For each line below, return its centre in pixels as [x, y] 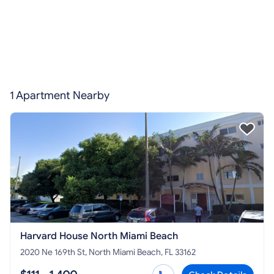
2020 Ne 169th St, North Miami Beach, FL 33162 [108, 252]
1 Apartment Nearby [60, 95]
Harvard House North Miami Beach [99, 236]
